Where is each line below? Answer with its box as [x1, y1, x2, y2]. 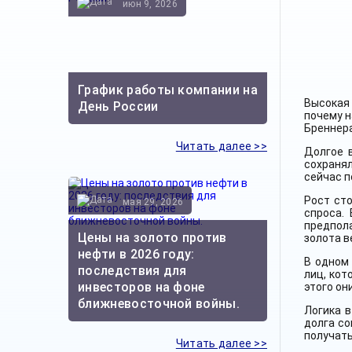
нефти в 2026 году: [78, 247, 195, 262]
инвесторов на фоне [78, 280, 205, 295]
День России [78, 98, 159, 114]
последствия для [78, 263, 187, 279]
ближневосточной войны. [78, 296, 240, 312]
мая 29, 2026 [123, 196, 184, 207]
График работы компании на [78, 82, 258, 97]
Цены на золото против [78, 230, 227, 246]
